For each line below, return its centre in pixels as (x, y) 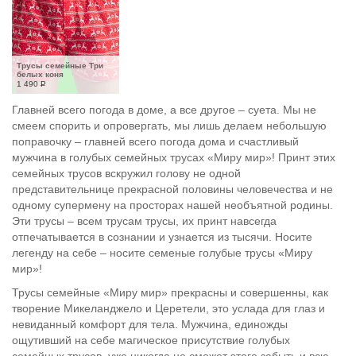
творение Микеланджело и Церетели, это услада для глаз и (168, 308)
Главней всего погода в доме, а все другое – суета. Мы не (164, 110)
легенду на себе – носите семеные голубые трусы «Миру (162, 253)
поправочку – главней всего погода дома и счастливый (155, 141)
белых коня (40, 74)
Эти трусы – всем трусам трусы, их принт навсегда (144, 221)
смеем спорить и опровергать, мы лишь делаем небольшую (169, 126)
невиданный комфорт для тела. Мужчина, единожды (150, 324)
